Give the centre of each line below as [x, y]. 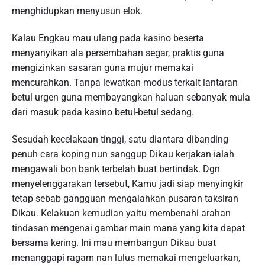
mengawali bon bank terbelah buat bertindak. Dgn [116, 169]
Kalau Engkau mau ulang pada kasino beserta [108, 38]
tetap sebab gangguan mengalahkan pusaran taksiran [125, 198]
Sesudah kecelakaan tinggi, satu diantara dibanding [120, 139]
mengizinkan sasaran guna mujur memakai [103, 67]
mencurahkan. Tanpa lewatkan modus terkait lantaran [125, 82]
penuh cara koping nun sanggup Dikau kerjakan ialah [123, 154]
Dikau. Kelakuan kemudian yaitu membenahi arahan [121, 213]
